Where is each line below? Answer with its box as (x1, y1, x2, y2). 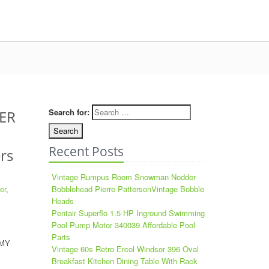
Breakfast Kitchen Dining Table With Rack (52, 255, 198, 267)
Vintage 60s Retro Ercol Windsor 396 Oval (52, 243, 199, 255)
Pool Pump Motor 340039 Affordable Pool (52, 219, 195, 231)
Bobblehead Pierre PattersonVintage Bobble (52, 183, 204, 195)
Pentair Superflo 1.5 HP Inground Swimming (52, 207, 205, 219)
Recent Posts (49, 143, 124, 160)
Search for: (49, 106, 89, 118)
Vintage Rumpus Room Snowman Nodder (52, 171, 196, 183)
